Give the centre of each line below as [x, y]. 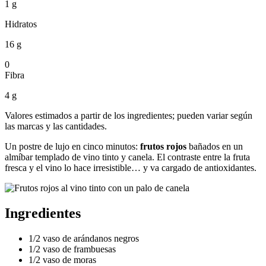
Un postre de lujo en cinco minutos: [72, 146]
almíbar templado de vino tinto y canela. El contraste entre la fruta [127, 157]
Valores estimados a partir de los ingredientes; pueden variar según [129, 115]
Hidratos [21, 24]
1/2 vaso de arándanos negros [84, 238]
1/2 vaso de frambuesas [72, 249]
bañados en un [215, 146]
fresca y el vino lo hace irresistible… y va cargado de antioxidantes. [131, 167]
